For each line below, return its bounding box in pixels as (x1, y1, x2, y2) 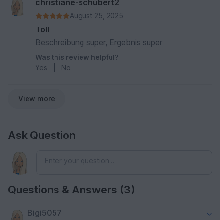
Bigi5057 (27, 208, 62, 218)
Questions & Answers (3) (8, 183, 135, 196)
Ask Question (8, 129, 76, 142)
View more (18, 94, 55, 103)
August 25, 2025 (70, 11, 123, 20)
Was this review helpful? (35, 53, 119, 62)
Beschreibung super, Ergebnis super (35, 37, 162, 48)
